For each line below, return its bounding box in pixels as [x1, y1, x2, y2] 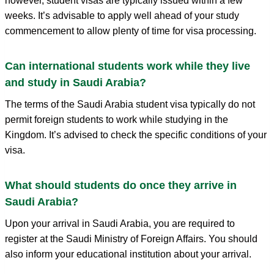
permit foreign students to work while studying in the [5, 114, 228, 125]
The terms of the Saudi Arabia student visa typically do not [5, 98, 255, 109]
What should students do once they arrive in [5, 179, 237, 191]
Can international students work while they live [5, 59, 250, 72]
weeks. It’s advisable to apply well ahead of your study [5, 10, 239, 21]
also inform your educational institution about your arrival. [5, 248, 251, 259]
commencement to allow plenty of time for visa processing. [5, 25, 256, 36]
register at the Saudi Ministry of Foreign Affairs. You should [5, 233, 257, 244]
